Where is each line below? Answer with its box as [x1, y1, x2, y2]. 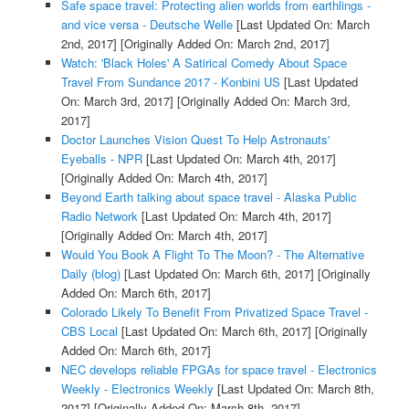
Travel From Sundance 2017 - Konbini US [60, 72, 280, 90]
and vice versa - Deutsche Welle [60, 15, 233, 33]
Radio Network [60, 206, 138, 225]
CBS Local [60, 321, 118, 340]
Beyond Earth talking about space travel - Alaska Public [60, 187, 357, 205]
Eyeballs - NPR [60, 149, 142, 167]
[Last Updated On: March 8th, [213, 379, 374, 397]
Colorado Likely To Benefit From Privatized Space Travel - [60, 302, 368, 320]
